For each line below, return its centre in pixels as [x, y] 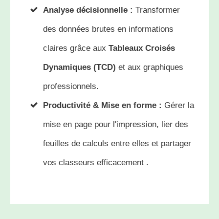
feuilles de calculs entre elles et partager [117, 143]
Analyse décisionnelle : [88, 10]
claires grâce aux [76, 48]
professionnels [70, 86]
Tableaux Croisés [142, 48]
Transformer [156, 10]
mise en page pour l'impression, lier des [116, 124]
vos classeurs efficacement [95, 162]
